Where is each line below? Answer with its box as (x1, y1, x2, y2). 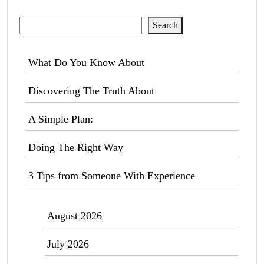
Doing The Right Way (28, 141, 123, 153)
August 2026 (47, 210, 102, 222)
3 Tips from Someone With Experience (28, 170, 195, 181)
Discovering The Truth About (28, 85, 154, 97)
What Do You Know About (28, 57, 144, 68)
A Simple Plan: (28, 113, 93, 125)
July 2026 (47, 238, 89, 250)
